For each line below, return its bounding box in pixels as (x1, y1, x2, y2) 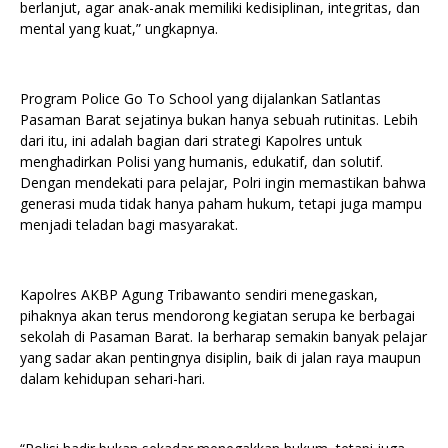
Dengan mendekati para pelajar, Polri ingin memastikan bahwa (20, 173, 426, 193)
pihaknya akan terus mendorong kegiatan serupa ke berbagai (20, 306, 415, 326)
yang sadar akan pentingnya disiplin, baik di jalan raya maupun (20, 348, 421, 368)
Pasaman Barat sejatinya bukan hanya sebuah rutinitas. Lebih (20, 110, 418, 130)
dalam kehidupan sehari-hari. (20, 369, 205, 389)
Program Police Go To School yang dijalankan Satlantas (20, 89, 381, 109)
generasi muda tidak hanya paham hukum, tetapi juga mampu (20, 194, 422, 214)
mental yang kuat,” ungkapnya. (20, 19, 218, 39)
